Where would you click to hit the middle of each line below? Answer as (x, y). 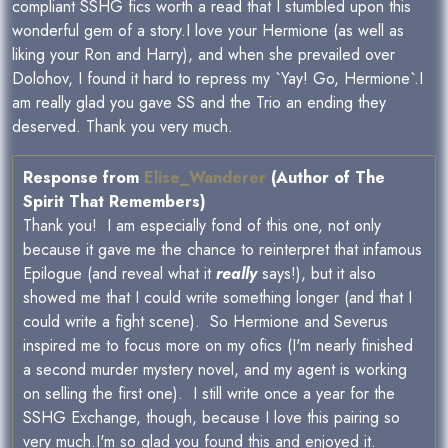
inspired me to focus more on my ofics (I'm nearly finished (218, 345)
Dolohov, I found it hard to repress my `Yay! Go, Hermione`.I (217, 78)
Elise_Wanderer (205, 177)
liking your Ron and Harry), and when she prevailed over (203, 54)
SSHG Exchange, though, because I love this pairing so (211, 417)
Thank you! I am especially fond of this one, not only (202, 225)
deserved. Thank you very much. (122, 126)
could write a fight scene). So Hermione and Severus (205, 321)
